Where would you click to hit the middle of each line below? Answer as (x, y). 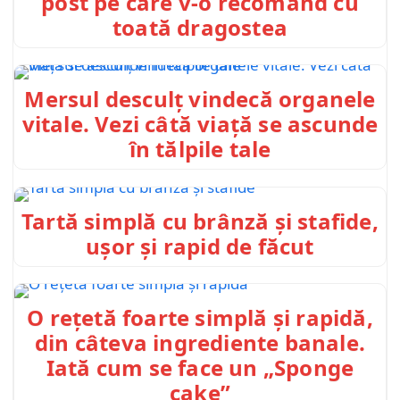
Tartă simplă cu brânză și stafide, (200, 221)
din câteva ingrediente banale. (200, 343)
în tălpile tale (200, 149)
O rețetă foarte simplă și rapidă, (200, 318)
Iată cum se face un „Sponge (200, 368)
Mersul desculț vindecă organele (200, 99)
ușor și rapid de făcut (200, 246)
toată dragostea (200, 27)
